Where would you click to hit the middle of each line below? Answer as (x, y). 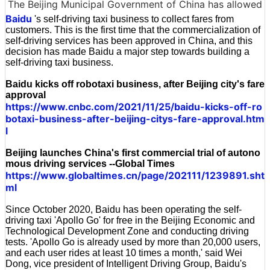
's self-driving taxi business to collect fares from (133, 19)
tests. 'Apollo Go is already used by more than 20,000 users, (133, 242)
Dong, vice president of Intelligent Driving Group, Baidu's (126, 263)
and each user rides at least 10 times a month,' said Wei (124, 253)
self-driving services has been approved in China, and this (129, 40)
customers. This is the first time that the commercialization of (133, 30)
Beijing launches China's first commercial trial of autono (133, 152)
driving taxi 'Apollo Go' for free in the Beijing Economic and (130, 220)
